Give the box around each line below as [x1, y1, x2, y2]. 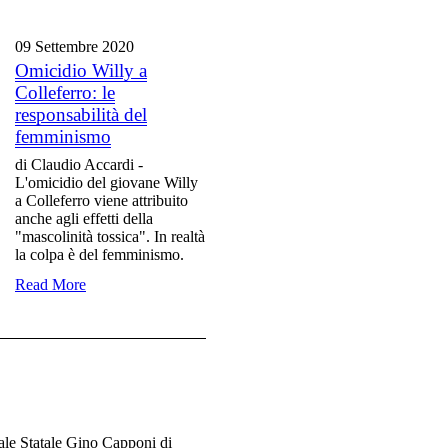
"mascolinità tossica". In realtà [15, 228, 205, 246]
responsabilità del [15, 104, 147, 126]
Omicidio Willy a [15, 60, 147, 82]
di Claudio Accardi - [15, 156, 143, 174]
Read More [15, 276, 86, 294]
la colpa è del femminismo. [15, 246, 184, 264]
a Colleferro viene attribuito [15, 192, 188, 210]
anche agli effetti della [15, 210, 153, 228]
